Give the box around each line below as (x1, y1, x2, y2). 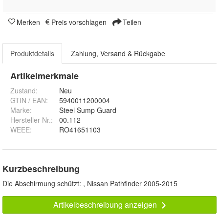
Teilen (121, 17, 141, 27)
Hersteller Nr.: (10, 115, 53, 125)
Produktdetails (10, 48, 54, 59)
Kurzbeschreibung (2, 162, 80, 175)
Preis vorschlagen (51, 17, 107, 27)
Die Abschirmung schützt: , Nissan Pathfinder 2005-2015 (2, 178, 177, 189)
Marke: (10, 105, 32, 115)
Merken (17, 17, 40, 27)
